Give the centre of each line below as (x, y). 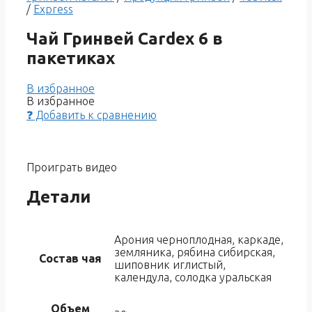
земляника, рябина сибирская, (195, 252)
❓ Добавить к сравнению (92, 115)
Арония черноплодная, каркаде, (199, 240)
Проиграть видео (72, 167)
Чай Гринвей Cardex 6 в (125, 38)
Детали (58, 196)
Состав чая (70, 259)
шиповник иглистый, (170, 265)
